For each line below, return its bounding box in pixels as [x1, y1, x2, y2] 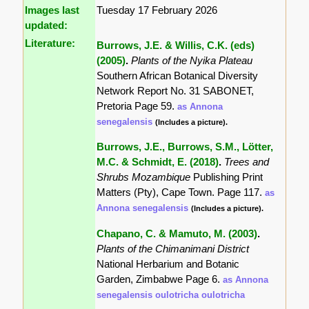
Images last [25, 4, 80, 17]
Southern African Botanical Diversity [97, 70, 259, 82]
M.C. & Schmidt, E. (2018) [97, 156, 219, 168]
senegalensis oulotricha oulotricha [97, 289, 246, 300]
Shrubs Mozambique [97, 171, 194, 183]
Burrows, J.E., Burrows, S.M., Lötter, [97, 141, 274, 153]
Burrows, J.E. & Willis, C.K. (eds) [97, 39, 255, 52]
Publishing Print [193, 171, 263, 183]
